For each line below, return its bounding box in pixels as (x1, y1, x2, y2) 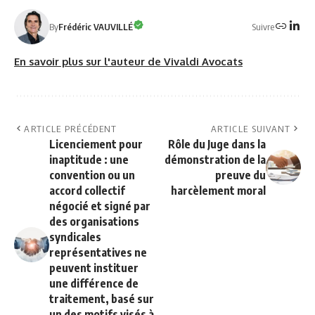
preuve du (215, 168, 266, 183)
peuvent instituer (49, 261, 139, 276)
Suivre (252, 20, 274, 32)
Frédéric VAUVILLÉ (58, 21, 133, 33)
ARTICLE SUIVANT (211, 123, 291, 135)
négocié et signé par (49, 199, 150, 214)
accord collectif (49, 184, 125, 198)
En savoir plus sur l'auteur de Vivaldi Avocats (14, 55, 243, 68)
